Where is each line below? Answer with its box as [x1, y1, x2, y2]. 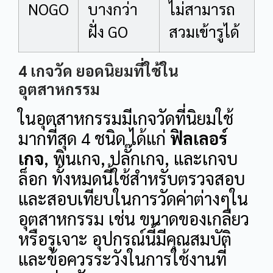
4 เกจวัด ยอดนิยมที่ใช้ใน [18, 60, 179, 80]
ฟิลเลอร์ [170, 126, 227, 149]
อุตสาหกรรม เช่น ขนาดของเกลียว [18, 207, 249, 229]
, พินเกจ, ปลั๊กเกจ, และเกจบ [44, 146, 238, 169]
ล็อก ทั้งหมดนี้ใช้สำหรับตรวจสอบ [18, 166, 245, 189]
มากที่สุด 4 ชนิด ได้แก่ [18, 126, 170, 149]
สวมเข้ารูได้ [169, 21, 239, 41]
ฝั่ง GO [88, 21, 128, 41]
